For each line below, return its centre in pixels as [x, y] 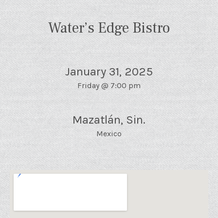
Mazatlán [97, 120]
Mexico [109, 134]
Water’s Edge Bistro [109, 28]
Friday [88, 86]
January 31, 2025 [109, 72]
